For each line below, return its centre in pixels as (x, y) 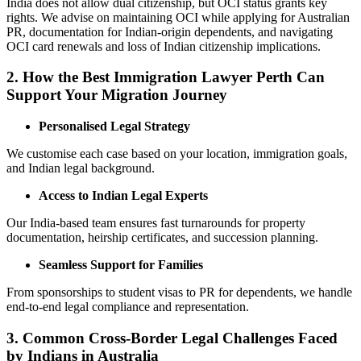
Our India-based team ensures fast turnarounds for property (156, 223)
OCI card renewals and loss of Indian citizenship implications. (164, 46)
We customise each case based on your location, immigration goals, (177, 154)
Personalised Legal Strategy (114, 127)
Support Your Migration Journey (117, 95)
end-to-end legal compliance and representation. (128, 307)
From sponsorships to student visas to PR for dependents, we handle (179, 293)
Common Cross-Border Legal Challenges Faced (180, 338)
